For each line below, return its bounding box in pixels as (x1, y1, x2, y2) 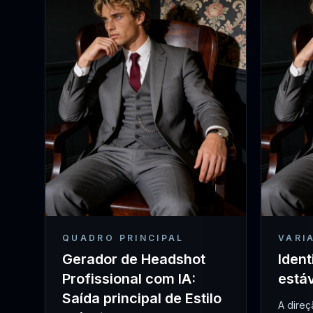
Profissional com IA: (62, 270, 196, 287)
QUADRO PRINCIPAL (62, 232, 184, 243)
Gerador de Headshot (62, 250, 205, 268)
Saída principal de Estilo (62, 289, 221, 307)
